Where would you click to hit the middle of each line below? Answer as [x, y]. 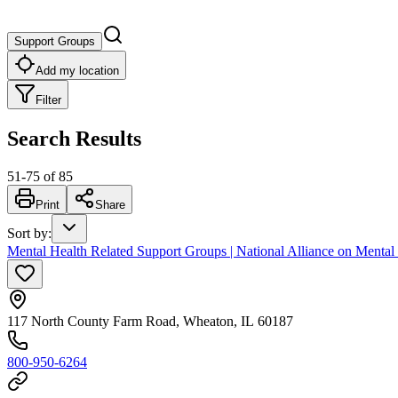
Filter [48, 99]
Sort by [28, 233]
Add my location [77, 70]
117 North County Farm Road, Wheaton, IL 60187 [150, 321]
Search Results [74, 138]
